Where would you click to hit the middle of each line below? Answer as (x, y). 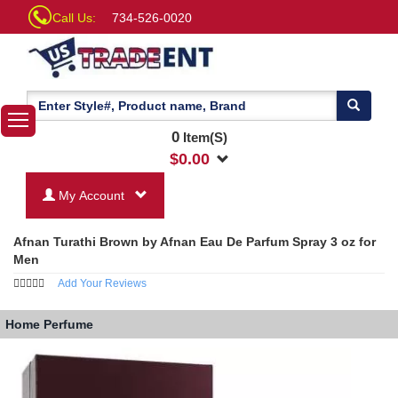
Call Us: (74, 18)
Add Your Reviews (102, 283)
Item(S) (203, 137)
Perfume (68, 325)
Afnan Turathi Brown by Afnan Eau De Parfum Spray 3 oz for (195, 241)
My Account (93, 195)
